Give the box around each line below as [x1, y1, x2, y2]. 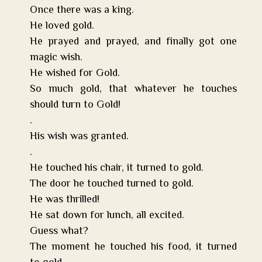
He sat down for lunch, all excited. [30, 207, 184, 224]
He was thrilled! [30, 191, 99, 208]
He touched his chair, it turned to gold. [30, 160, 204, 177]
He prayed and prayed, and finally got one [30, 33, 237, 50]
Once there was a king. [30, 2, 134, 19]
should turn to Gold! [30, 96, 120, 113]
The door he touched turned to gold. [30, 175, 194, 192]
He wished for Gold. [30, 65, 120, 82]
